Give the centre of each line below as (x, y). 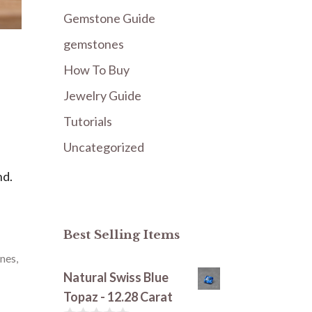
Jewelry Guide (102, 95)
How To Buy (96, 69)
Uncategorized (104, 147)
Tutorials (88, 121)
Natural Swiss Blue (116, 277)
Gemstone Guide (109, 18)
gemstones (94, 44)
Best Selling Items (122, 235)
